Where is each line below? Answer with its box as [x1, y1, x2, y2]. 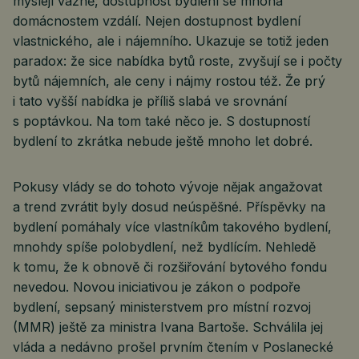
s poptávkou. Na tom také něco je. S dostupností [13, 113, 310, 129]
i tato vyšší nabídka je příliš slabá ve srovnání [13, 93, 287, 109]
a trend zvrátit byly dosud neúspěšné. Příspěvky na [13, 199, 325, 215]
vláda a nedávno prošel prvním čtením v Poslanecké [13, 339, 333, 355]
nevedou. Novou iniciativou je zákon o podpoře [13, 279, 301, 295]
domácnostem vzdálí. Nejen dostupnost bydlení [13, 13, 301, 29]
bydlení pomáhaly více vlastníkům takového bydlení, [13, 219, 332, 235]
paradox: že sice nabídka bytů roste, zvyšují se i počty [13, 53, 342, 69]
